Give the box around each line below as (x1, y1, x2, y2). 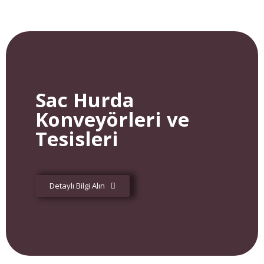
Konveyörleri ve (35, 106, 189, 133)
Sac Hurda (35, 87, 134, 113)
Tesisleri (35, 126, 118, 152)
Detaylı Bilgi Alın (49, 180, 105, 191)
